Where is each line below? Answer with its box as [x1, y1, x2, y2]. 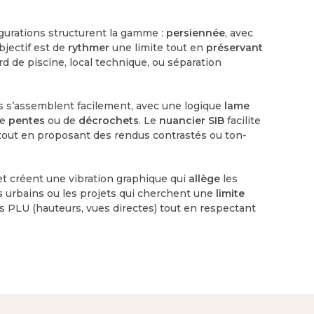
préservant [206, 41, 264, 54]
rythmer [68, 41, 110, 54]
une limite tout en [109, 41, 207, 54]
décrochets [78, 114, 139, 127]
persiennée [166, 26, 226, 39]
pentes [8, 114, 46, 127]
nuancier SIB [159, 114, 225, 127]
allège [189, 172, 221, 185]
